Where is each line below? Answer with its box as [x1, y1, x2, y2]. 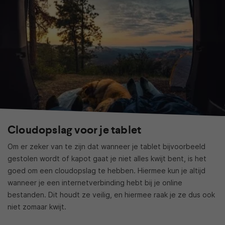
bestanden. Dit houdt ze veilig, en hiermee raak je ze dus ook [8, 190, 215, 199]
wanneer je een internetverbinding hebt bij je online [8, 178, 182, 187]
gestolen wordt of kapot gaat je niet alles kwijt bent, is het [8, 154, 206, 163]
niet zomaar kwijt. [8, 202, 66, 211]
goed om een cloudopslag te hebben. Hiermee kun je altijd [8, 166, 205, 175]
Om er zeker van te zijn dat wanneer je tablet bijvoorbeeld [8, 142, 205, 151]
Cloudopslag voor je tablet [8, 123, 142, 138]
